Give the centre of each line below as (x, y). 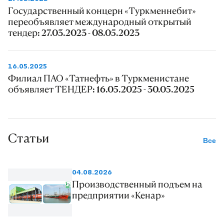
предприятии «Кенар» (118, 195)
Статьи (28, 138)
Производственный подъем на (137, 184)
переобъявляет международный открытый (100, 21)
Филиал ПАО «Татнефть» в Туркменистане (98, 78)
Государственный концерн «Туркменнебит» (102, 10)
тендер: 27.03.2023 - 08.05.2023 (74, 32)
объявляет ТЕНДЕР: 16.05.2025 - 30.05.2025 (101, 89)
